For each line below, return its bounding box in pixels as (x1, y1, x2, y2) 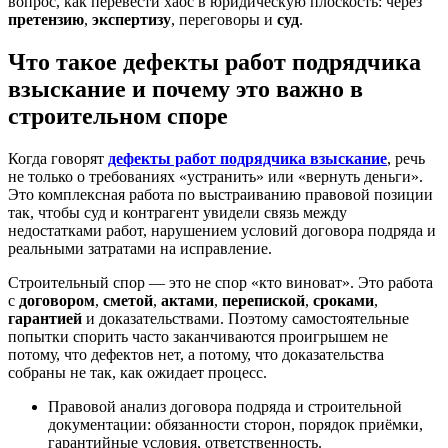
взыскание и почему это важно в (8, 75, 363, 102)
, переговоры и (171, 10, 277, 28)
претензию (8, 10, 84, 28)
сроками (313, 291, 374, 309)
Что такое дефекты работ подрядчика (8, 48, 421, 75)
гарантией (8, 309, 82, 327)
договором (19, 291, 95, 309)
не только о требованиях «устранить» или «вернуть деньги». (8, 167, 423, 185)
